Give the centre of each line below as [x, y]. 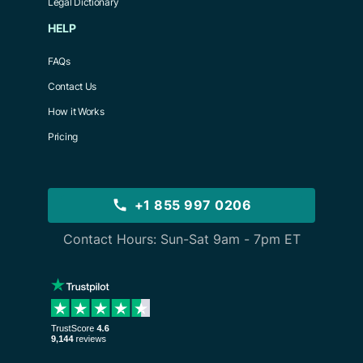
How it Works [76, 111]
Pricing [63, 136]
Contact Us [72, 86]
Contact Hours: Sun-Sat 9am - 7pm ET [181, 239]
